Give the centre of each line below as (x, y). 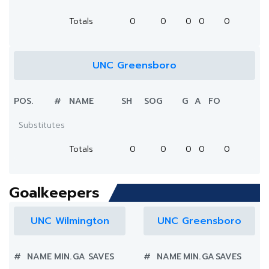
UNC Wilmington (70, 221)
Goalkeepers (54, 193)
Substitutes (42, 125)
